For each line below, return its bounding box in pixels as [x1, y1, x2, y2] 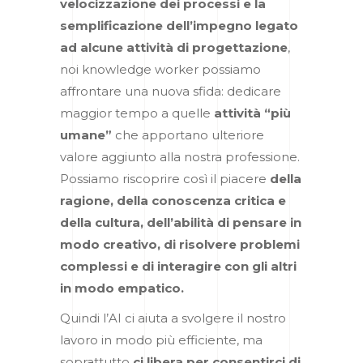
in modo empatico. [60, 280, 184, 296]
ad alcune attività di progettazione [60, 39, 288, 55]
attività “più [214, 105, 291, 121]
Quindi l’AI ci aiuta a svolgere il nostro [60, 310, 286, 326]
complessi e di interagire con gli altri [60, 258, 297, 274]
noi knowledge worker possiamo [60, 61, 261, 77]
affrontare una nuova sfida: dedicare [60, 83, 281, 99]
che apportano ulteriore [112, 126, 264, 143]
